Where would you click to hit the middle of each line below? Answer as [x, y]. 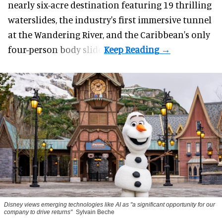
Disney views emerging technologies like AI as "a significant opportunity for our [110, 205]
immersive [159, 19]
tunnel [196, 19]
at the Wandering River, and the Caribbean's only [109, 34]
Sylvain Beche [95, 212]
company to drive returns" [38, 212]
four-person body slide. [56, 49]
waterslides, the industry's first [73, 19]
